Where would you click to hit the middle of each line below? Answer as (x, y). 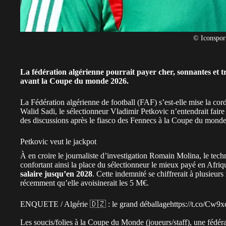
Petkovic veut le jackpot (58, 141)
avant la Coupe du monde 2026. (74, 81)
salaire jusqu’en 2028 (56, 174)
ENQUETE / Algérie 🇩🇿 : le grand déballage (95, 204)
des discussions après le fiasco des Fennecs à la (96, 120)
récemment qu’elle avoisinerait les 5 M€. (86, 183)
